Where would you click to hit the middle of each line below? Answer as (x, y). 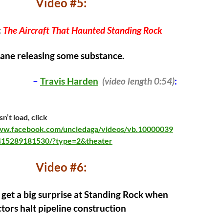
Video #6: (61, 167)
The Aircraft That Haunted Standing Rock (83, 30)
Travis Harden (69, 81)
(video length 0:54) (138, 81)
